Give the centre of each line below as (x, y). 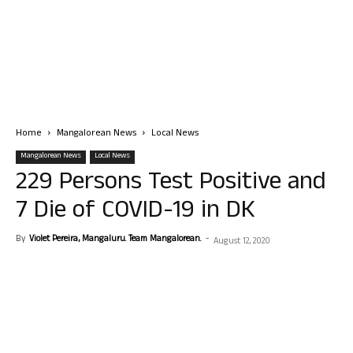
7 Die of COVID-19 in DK (136, 212)
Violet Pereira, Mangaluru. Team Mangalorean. (115, 240)
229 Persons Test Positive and (171, 184)
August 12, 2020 (242, 242)
